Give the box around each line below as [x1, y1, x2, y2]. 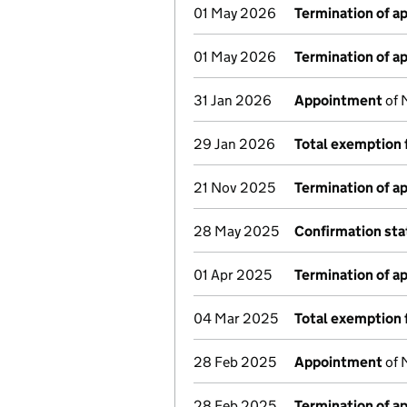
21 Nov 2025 [194, 179, 275, 196]
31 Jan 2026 [194, 92, 272, 109]
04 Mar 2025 [194, 310, 278, 327]
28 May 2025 [194, 223, 279, 240]
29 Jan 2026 [194, 135, 275, 153]
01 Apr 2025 [194, 266, 272, 283]
